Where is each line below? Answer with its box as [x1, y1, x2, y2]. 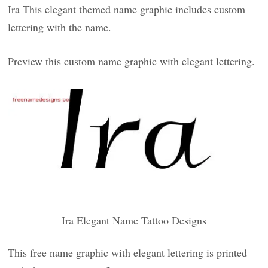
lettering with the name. [8, 20, 112, 34]
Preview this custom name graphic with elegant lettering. [8, 54, 255, 68]
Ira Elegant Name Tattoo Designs [62, 212, 206, 227]
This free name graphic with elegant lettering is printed [8, 245, 248, 260]
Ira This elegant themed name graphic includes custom [8, 2, 246, 16]
